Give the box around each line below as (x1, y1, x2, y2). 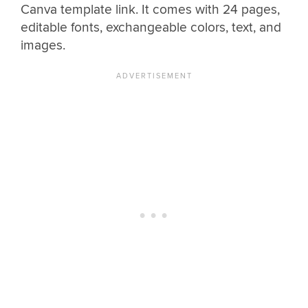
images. (21, 37, 65, 54)
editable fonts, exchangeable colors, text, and (21, 19, 281, 36)
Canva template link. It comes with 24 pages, (21, 1, 280, 19)
